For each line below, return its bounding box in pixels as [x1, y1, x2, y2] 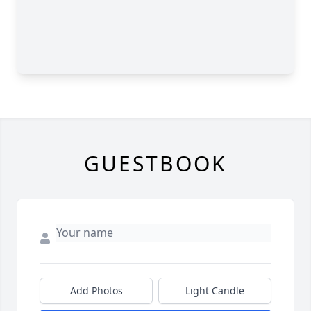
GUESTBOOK [84, 149, 227, 178]
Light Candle [185, 284, 244, 297]
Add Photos [69, 284, 123, 297]
